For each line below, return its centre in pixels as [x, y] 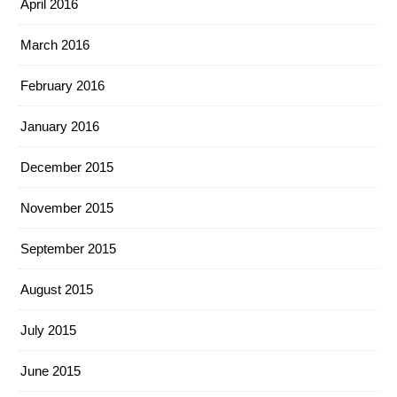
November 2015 [67, 208]
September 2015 [68, 249]
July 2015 [48, 330]
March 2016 [55, 45]
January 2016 [60, 126]
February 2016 [62, 86]
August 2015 [57, 289]
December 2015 [67, 167]
